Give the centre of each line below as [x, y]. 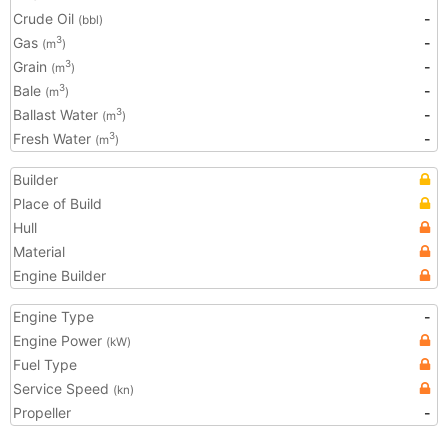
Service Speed [63, 388]
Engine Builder [59, 275]
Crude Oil [45, 18]
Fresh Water [54, 138]
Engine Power [59, 340]
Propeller [42, 412]
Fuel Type [45, 364]
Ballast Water [57, 114]
